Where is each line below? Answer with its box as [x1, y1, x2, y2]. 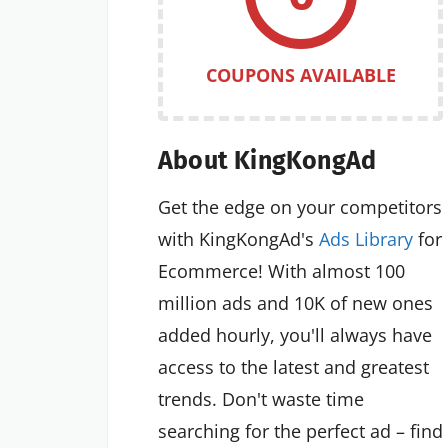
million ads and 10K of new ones [158, 290, 433, 315]
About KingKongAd [158, 145, 377, 176]
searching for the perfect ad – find [158, 418, 443, 443]
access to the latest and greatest [158, 354, 429, 379]
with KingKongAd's [158, 226, 319, 251]
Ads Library [319, 226, 413, 251]
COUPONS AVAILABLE [205, 62, 396, 87]
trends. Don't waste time [158, 386, 364, 411]
